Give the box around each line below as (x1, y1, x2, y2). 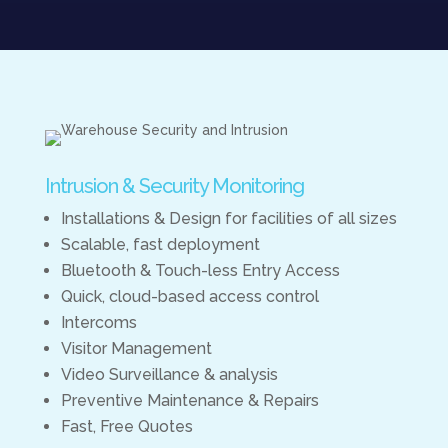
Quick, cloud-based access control (60, 287, 319, 306)
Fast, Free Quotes (60, 417, 197, 436)
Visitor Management (60, 339, 212, 358)
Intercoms (60, 313, 137, 332)
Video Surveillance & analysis (60, 365, 278, 384)
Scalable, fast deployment (60, 235, 260, 254)
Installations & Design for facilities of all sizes (60, 209, 397, 228)
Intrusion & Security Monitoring (44, 174, 304, 198)
